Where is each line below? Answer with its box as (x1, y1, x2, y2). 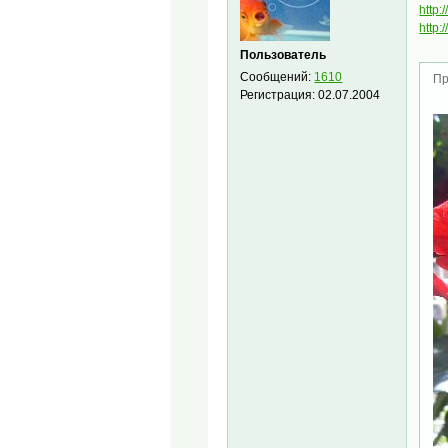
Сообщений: (240, 69, 315, 84)
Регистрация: (240, 87, 319, 102)
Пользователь (240, 47, 327, 62)
